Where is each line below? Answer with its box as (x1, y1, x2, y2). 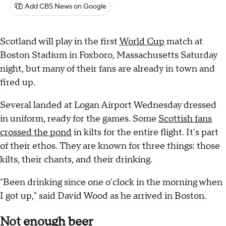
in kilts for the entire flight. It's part (72, 127, 218, 139)
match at (164, 36, 203, 48)
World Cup (119, 36, 164, 48)
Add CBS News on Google (25, 2, 106, 11)
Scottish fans (158, 113, 212, 125)
